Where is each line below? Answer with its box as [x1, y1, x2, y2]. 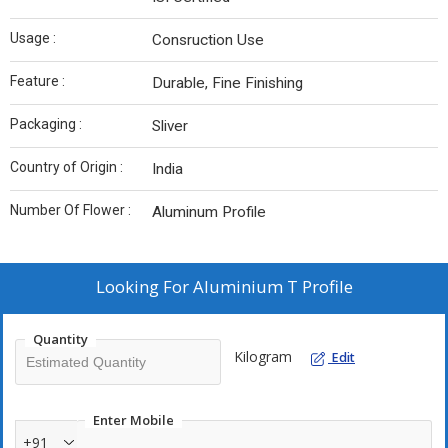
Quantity [33, 330, 88, 349]
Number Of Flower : [10, 202, 131, 219]
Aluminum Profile [152, 203, 266, 222]
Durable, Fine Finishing [152, 74, 303, 93]
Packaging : [10, 116, 82, 133]
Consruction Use [152, 31, 264, 50]
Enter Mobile [93, 411, 174, 430]
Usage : [10, 30, 56, 47]
